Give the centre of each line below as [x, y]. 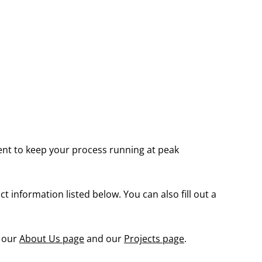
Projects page [154, 238]
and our [104, 238]
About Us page [51, 238]
